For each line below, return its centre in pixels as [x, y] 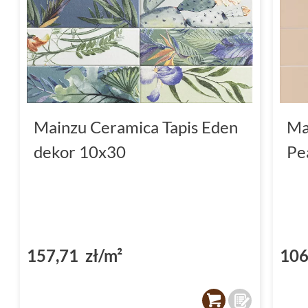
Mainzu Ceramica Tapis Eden [136, 126]
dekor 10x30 [80, 151]
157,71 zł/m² [75, 255]
